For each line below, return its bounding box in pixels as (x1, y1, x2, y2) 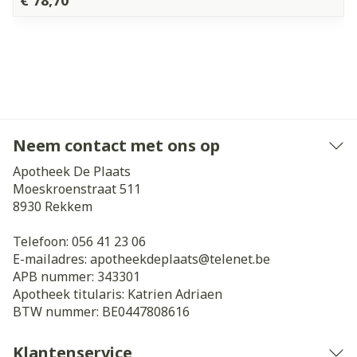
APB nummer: (13, 268, 97, 285)
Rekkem (45, 198, 92, 215)
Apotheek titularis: (13, 285, 127, 303)
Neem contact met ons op (13, 135, 220, 156)
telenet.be (210, 250, 270, 268)
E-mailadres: (13, 250, 90, 268)
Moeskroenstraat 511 (13, 180, 141, 198)
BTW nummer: (13, 303, 102, 320)
